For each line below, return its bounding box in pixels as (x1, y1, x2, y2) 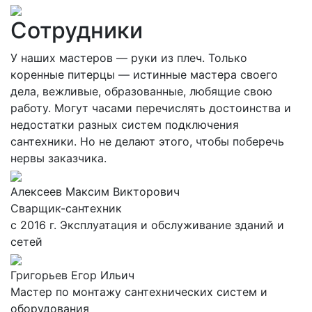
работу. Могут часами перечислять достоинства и (10, 101, 291, 115)
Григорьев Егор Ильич (10, 268, 134, 282)
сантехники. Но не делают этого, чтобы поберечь (10, 134, 284, 148)
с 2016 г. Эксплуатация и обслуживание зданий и (10, 218, 284, 232)
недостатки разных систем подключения (10, 118, 239, 132)
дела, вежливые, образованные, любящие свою (10, 84, 272, 98)
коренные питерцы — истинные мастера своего (10, 68, 278, 81)
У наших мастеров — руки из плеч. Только (10, 51, 247, 65)
